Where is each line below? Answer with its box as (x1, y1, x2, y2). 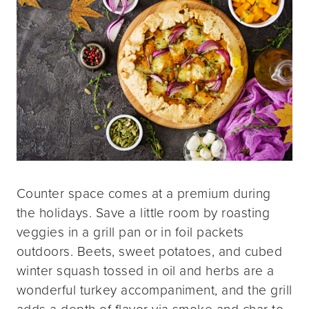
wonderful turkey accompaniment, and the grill (17, 280, 292, 301)
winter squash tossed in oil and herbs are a (17, 261, 275, 281)
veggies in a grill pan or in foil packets (17, 222, 244, 243)
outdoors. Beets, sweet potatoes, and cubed (17, 241, 283, 262)
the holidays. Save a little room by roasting (17, 203, 270, 223)
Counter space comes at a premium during (17, 183, 271, 204)
